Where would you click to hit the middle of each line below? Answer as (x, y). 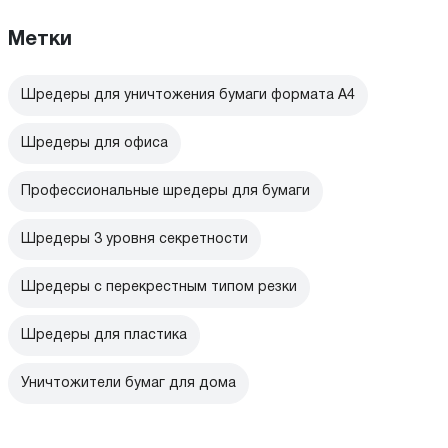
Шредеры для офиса (94, 144)
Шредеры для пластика (104, 336)
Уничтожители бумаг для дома (128, 384)
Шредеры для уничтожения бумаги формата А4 (188, 96)
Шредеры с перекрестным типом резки (159, 288)
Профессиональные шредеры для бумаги (165, 192)
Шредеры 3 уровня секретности (134, 240)
